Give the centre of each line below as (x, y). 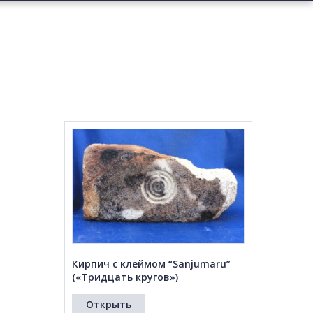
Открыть (108, 305)
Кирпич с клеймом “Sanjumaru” (151, 264)
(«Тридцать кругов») (125, 277)
